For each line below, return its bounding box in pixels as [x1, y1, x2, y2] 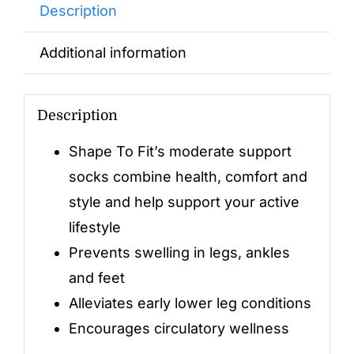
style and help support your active [68, 193, 299, 210]
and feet [68, 269, 125, 286]
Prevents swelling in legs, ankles [68, 243, 290, 261]
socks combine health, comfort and [68, 168, 307, 185]
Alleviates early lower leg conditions [68, 294, 311, 311]
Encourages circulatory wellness [68, 319, 289, 337]
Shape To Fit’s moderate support [68, 142, 292, 160]
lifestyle [68, 218, 121, 235]
